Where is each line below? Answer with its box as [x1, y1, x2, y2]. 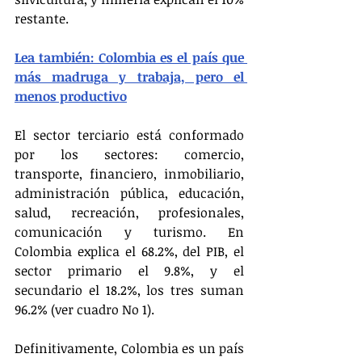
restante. [15, 10, 69, 28]
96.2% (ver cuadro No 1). [15, 301, 154, 319]
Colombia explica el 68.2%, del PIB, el [15, 242, 244, 261]
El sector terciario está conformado [15, 126, 244, 145]
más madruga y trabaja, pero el [15, 68, 244, 86]
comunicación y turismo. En [15, 223, 244, 242]
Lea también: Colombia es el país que [15, 48, 244, 67]
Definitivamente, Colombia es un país [15, 339, 244, 358]
